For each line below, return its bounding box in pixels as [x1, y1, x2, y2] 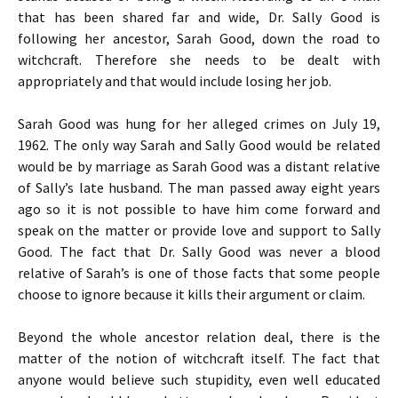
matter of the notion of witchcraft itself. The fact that [18, 349, 380, 367]
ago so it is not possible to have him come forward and [18, 200, 380, 218]
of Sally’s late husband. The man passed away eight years [18, 179, 380, 196]
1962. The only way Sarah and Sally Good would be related [18, 136, 380, 154]
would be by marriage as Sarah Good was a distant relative [18, 157, 380, 175]
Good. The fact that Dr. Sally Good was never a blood [18, 243, 380, 260]
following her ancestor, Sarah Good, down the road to [18, 29, 380, 47]
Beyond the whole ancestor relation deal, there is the [18, 328, 380, 346]
